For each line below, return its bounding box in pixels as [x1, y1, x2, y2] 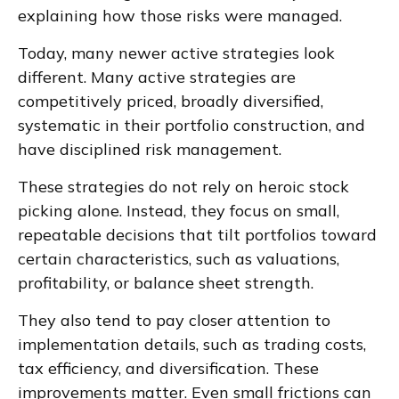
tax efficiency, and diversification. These [18, 357, 319, 379]
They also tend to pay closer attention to [18, 309, 330, 330]
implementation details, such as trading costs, [18, 333, 366, 354]
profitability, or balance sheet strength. [18, 272, 313, 293]
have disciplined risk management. [18, 138, 281, 159]
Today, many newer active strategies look [18, 42, 335, 63]
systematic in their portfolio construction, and [18, 114, 365, 135]
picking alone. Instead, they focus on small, [18, 199, 339, 221]
